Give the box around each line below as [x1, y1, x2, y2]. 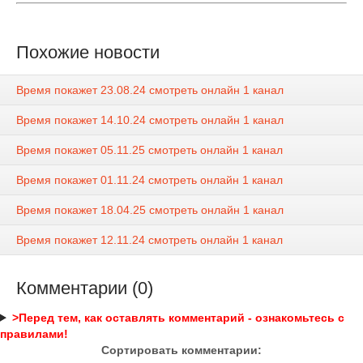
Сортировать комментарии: [101, 343, 262, 357]
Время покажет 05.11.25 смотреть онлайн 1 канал [16, 143, 283, 156]
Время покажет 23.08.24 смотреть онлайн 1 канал [16, 83, 284, 96]
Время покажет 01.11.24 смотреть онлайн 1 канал [16, 173, 283, 186]
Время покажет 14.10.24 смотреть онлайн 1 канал [16, 113, 284, 126]
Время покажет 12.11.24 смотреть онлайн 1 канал [16, 233, 283, 246]
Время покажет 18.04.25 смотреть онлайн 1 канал [16, 203, 284, 216]
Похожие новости [16, 42, 160, 63]
